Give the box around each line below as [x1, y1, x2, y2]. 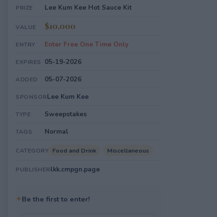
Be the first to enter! [22, 194, 90, 204]
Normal [45, 127, 68, 136]
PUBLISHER [15, 166, 50, 173]
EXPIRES [15, 58, 41, 66]
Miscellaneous [107, 146, 149, 155]
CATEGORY [15, 147, 48, 155]
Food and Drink [52, 146, 96, 155]
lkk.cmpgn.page [50, 165, 100, 174]
